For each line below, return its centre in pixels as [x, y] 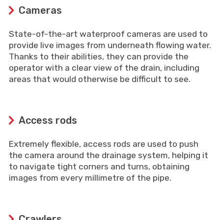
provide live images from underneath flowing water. [110, 45]
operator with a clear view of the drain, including [104, 68]
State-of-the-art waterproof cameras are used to [108, 34]
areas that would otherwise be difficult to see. [99, 79]
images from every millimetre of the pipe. [90, 178]
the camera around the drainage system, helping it [108, 155]
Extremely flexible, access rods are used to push [103, 144]
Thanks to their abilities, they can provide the [98, 56]
